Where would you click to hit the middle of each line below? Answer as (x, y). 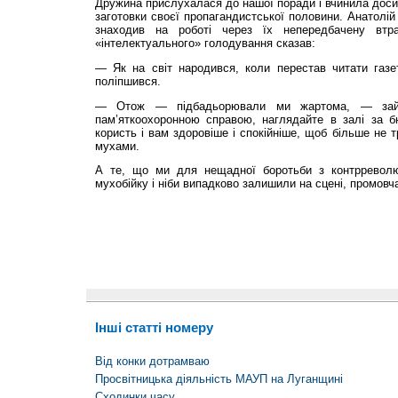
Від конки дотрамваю (152, 361)
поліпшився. (127, 81)
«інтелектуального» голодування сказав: (205, 44)
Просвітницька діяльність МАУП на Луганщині (219, 378)
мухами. (117, 146)
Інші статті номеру (154, 328)
